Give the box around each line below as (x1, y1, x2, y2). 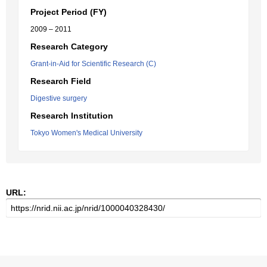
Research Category (30, 42, 108, 51)
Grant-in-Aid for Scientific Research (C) (30, 60, 156, 68)
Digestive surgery (30, 94, 87, 103)
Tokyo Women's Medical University (30, 129, 142, 137)
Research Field (30, 76, 91, 86)
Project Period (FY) (30, 7, 107, 17)
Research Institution (30, 111, 113, 120)
